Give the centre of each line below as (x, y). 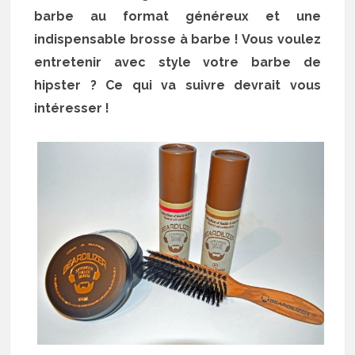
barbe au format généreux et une (177, 17)
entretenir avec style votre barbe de (177, 63)
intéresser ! (72, 109)
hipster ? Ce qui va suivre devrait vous (177, 86)
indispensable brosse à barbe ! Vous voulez (177, 40)
